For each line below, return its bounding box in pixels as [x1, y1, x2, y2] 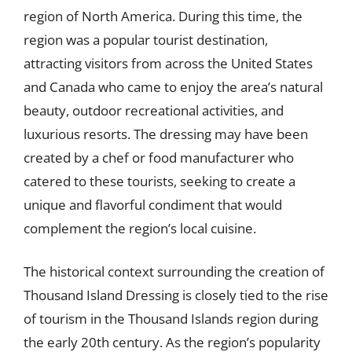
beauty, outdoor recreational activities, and [24, 101, 284, 119]
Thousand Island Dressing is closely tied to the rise [24, 286, 328, 304]
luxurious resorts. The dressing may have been [24, 124, 308, 143]
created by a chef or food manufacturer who [24, 148, 294, 167]
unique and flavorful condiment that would [24, 195, 282, 214]
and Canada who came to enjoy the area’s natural [24, 77, 323, 96]
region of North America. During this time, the [24, 6, 302, 25]
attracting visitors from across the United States [24, 53, 313, 72]
